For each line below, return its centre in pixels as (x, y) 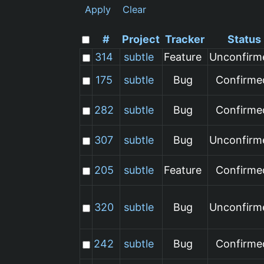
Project (141, 39)
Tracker (185, 39)
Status (244, 39)
